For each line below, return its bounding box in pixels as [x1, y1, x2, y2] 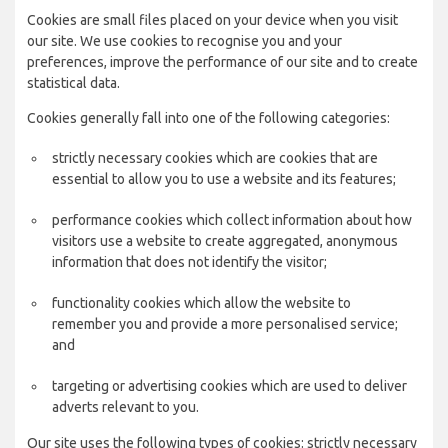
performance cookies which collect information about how [52, 212, 412, 228]
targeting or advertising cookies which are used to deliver [52, 378, 407, 394]
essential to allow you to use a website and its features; [52, 171, 396, 187]
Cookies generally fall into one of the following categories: [27, 110, 390, 126]
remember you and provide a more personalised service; [52, 316, 398, 332]
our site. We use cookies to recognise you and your [27, 33, 342, 49]
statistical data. [27, 75, 120, 91]
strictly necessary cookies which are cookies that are [52, 150, 378, 166]
